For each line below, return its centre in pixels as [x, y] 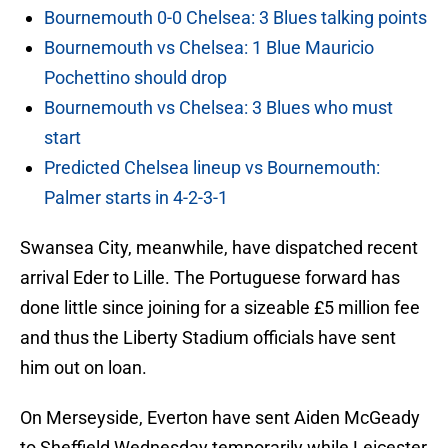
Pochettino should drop [135, 78]
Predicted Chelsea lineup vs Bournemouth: [212, 168]
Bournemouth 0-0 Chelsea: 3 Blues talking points [235, 18]
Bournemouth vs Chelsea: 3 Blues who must [218, 108]
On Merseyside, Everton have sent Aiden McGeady [220, 418]
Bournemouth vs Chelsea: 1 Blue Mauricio [209, 48]
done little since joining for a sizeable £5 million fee [220, 308]
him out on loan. [83, 368]
